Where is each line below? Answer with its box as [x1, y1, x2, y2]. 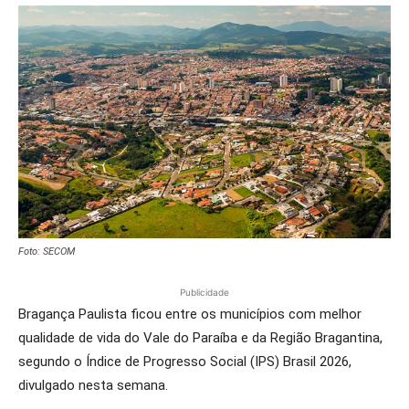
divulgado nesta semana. [18, 377, 168, 393]
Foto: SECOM [18, 246, 75, 257]
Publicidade [180, 287, 229, 298]
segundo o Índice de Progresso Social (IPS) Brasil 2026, [18, 353, 351, 370]
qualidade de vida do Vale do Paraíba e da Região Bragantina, [18, 330, 383, 346]
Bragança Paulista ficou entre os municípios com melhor [18, 306, 362, 322]
